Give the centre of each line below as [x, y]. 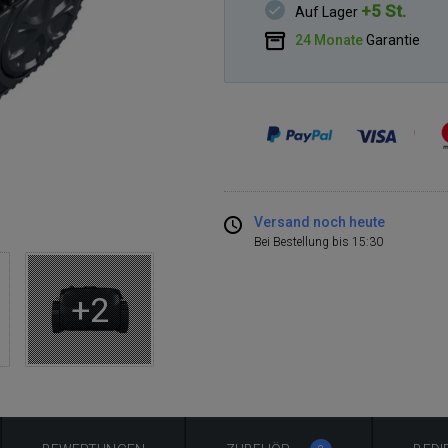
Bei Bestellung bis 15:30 [318, 241]
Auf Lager [328, 11]
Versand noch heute [319, 221]
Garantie [393, 39]
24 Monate [329, 39]
